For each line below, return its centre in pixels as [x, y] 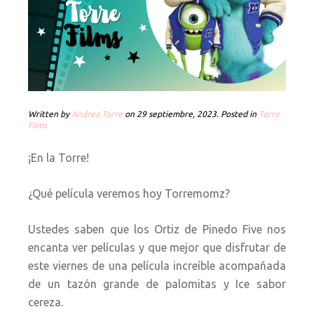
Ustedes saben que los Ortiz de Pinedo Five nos [157, 229]
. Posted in [238, 114]
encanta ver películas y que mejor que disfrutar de [157, 247]
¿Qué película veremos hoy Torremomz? [129, 193]
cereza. [46, 302]
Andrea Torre [97, 114]
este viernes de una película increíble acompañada [157, 266]
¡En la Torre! [59, 158]
